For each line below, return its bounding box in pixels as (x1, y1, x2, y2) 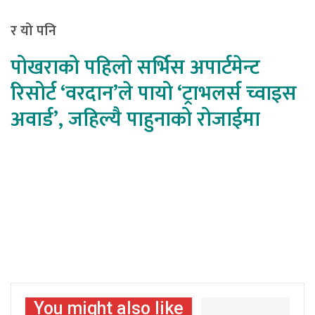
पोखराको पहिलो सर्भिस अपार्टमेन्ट (11, 51, 260, 85)
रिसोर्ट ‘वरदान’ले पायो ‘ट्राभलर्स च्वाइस (11, 77, 297, 111)
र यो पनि (11, 19, 56, 44)
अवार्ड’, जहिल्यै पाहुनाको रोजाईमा (11, 103, 260, 137)
